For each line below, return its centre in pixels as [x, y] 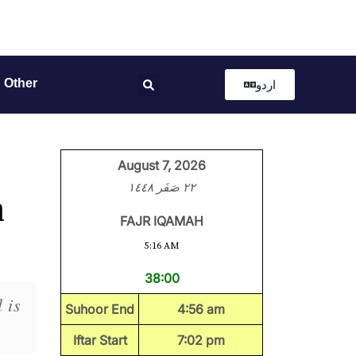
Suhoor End [100, 309]
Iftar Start [100, 340]
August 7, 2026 [162, 165]
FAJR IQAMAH [162, 221]
